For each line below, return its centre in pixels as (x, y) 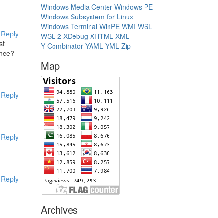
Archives (59, 209)
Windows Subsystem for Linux (87, 17)
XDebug (75, 36)
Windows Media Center (76, 7)
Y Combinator (62, 46)
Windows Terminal (69, 26)
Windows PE (133, 7)
